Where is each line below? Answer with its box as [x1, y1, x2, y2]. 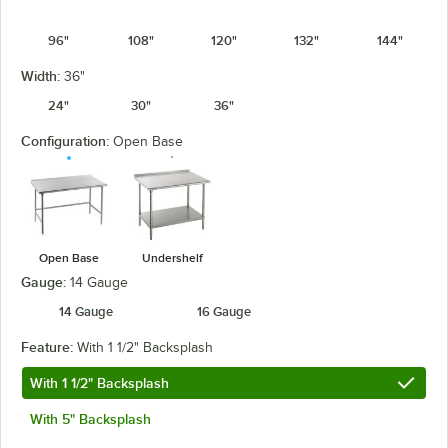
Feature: [21, 338, 77, 355]
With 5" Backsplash [30, 410, 151, 427]
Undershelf [141, 250, 203, 265]
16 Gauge [197, 303, 251, 319]
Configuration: [21, 133, 113, 149]
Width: [21, 68, 64, 84]
